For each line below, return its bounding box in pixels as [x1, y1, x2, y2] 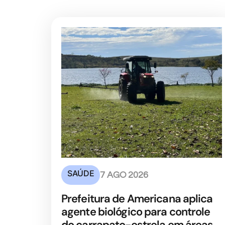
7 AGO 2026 [100, 170, 148, 180]
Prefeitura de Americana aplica [61, 191, 213, 206]
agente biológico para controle [61, 204, 210, 219]
